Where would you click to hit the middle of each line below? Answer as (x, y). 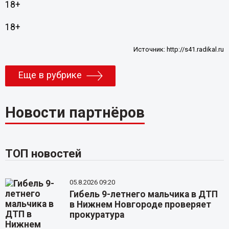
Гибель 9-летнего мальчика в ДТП (144, 194)
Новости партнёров (75, 112)
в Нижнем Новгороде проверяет (141, 204)
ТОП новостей (43, 153)
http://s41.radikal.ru (196, 49)
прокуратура (97, 214)
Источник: (150, 49)
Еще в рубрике (50, 75)
